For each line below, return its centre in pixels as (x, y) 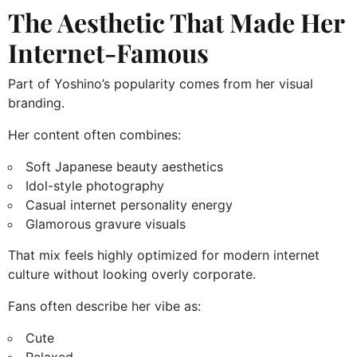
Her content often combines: (94, 135)
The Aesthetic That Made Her (176, 22)
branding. (36, 103)
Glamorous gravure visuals (106, 224)
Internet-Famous (108, 53)
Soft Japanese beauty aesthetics (124, 167)
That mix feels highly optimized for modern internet (164, 255)
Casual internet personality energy (129, 205)
